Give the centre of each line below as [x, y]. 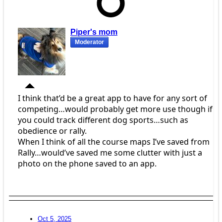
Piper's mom [94, 32]
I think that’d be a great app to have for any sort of [112, 98]
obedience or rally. [52, 131]
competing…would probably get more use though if [115, 109]
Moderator [89, 42]
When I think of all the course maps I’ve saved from [114, 142]
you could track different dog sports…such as [103, 120]
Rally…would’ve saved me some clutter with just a [110, 153]
